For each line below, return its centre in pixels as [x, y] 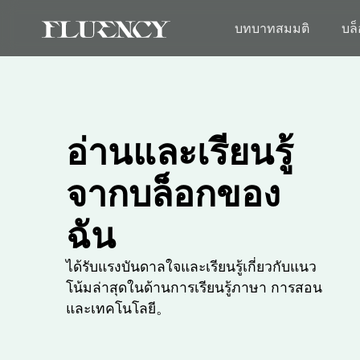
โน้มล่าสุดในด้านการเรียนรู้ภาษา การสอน [194, 287]
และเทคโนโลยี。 [118, 308]
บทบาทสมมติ [272, 28]
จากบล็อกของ [173, 194]
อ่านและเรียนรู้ [180, 152]
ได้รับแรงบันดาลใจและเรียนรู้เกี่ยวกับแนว [191, 266]
